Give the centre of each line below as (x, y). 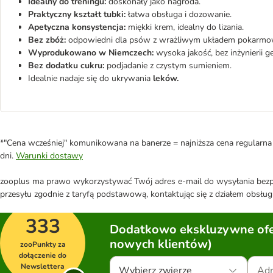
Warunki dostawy (49, 156)
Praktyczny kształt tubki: (78, 14)
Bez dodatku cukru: (66, 66)
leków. (166, 78)
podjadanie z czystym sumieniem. (168, 66)
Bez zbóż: (48, 40)
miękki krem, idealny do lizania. (186, 27)
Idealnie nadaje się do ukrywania (90, 78)
